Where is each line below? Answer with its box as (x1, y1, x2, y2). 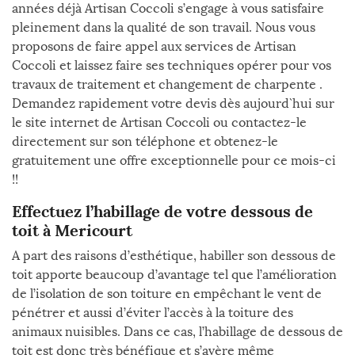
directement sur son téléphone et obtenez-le (12, 134, 278, 149)
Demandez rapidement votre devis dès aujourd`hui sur (12, 96, 334, 111)
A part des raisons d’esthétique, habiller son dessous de (12, 248, 336, 263)
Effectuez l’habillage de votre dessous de (12, 201, 313, 221)
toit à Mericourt (12, 220, 132, 240)
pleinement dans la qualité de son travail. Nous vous (12, 20, 315, 35)
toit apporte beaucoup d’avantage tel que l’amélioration (12, 267, 337, 282)
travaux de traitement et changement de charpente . (12, 77, 323, 92)
